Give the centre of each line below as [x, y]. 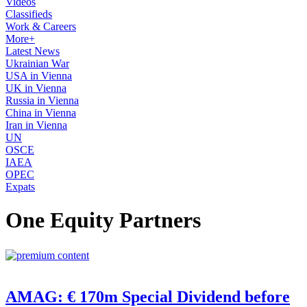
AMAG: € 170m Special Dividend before [148, 296]
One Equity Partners [103, 220]
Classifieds [29, 14]
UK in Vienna [36, 88]
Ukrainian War [37, 63]
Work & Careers [41, 26]
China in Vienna [41, 113]
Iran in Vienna [36, 125]
